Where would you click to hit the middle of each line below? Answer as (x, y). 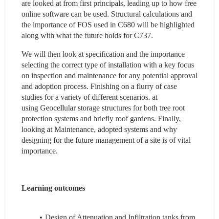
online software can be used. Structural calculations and (107, 14)
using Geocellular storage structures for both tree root (103, 108)
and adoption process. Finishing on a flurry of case (99, 86)
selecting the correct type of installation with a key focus (108, 65)
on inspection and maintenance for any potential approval (109, 75)
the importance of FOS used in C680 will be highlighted (108, 24)
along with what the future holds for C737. (89, 35)
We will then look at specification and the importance (103, 54)
